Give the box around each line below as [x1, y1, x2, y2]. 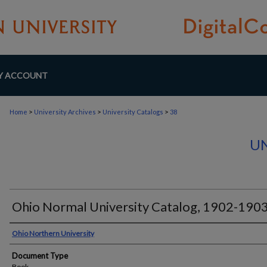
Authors [10, 226, 53, 241]
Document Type [12, 251, 68, 260]
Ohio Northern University [12, 229, 94, 238]
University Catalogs [103, 108, 163, 116]
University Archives [34, 108, 96, 116]
